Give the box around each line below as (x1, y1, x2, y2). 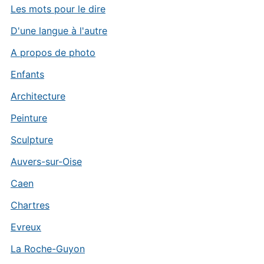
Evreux (10, 221, 41, 233)
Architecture (10, 90, 65, 102)
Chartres (10, 199, 49, 211)
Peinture (10, 112, 47, 124)
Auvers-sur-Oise (10, 156, 82, 167)
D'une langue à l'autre (10, 25, 107, 37)
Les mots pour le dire (10, 3, 105, 15)
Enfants (10, 68, 44, 80)
